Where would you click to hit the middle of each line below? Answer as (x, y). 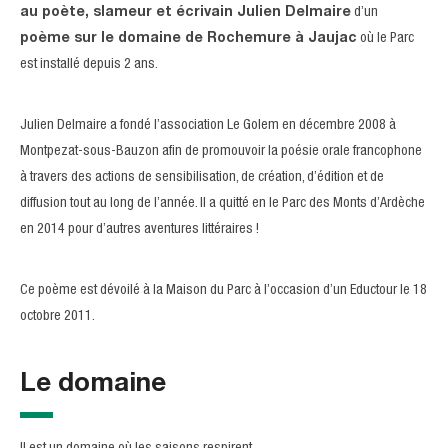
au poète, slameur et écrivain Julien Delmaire (185, 13)
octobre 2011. (57, 317)
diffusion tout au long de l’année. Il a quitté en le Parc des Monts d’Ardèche (222, 204)
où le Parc (385, 39)
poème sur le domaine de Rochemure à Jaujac (188, 39)
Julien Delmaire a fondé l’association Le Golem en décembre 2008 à (208, 126)
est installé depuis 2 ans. (89, 65)
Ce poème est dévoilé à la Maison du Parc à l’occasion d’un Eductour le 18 (223, 291)
